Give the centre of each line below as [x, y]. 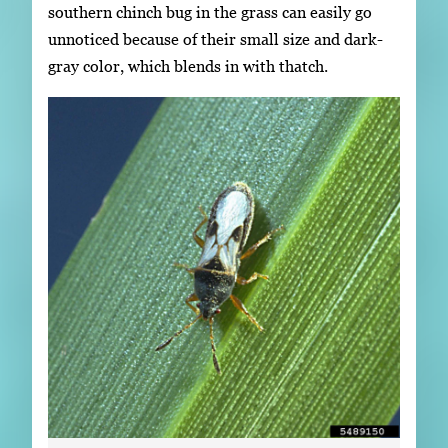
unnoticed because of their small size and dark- [215, 39]
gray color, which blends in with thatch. [188, 66]
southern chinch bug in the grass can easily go [210, 12]
